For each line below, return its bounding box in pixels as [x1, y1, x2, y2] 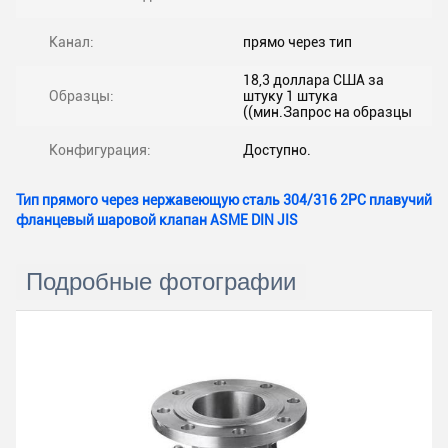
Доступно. [243, 142, 311, 158]
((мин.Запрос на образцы [243, 104, 412, 120]
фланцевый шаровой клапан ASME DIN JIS [16, 212, 298, 228]
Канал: [49, 34, 94, 50]
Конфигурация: [49, 142, 151, 158]
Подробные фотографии [26, 268, 296, 295]
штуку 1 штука [243, 88, 338, 104]
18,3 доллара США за [243, 72, 384, 88]
